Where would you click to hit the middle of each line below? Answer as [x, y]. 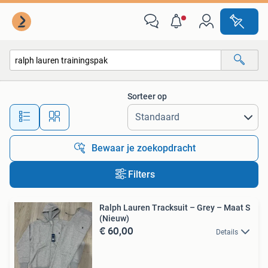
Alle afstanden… [126, 112]
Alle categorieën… [54, 86]
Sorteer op [147, 96]
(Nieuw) [114, 218]
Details [227, 232]
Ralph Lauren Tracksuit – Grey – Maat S [175, 208]
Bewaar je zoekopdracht [144, 148]
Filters [141, 174]
